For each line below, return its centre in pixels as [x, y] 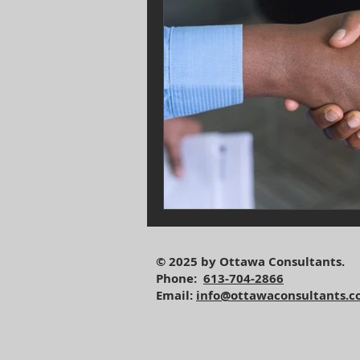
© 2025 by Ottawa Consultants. [250, 261]
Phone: [180, 278]
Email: [176, 295]
